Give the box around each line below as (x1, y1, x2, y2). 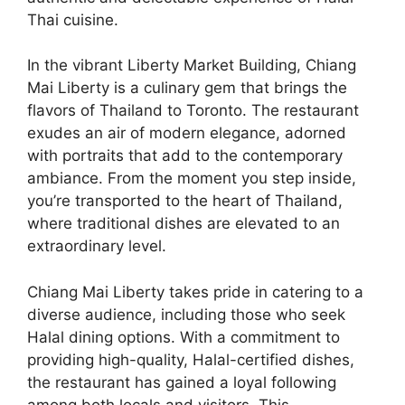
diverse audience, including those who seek (27, 305, 345, 324)
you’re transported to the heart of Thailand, (27, 192, 343, 211)
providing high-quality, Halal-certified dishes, (27, 350, 354, 369)
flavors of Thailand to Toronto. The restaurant (27, 101, 359, 120)
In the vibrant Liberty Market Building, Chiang (27, 56, 356, 75)
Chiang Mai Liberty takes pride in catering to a (27, 282, 363, 301)
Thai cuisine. (27, 10, 118, 29)
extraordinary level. (27, 237, 166, 256)
